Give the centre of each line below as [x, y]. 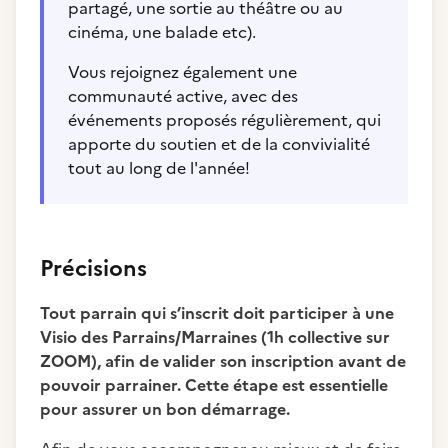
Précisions [93, 268]
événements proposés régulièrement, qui [224, 120]
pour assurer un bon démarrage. [165, 409]
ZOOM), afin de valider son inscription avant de [223, 361]
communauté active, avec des [183, 96]
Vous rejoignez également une [182, 72]
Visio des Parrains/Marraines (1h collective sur [215, 337]
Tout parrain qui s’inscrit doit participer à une [217, 313]
